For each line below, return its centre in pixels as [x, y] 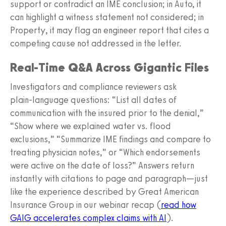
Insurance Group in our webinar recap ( [86, 205]
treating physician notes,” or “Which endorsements [105, 152]
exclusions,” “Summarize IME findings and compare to [110, 139]
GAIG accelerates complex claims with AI [88, 218]
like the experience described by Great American [104, 191]
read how [179, 205]
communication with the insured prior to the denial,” [107, 113]
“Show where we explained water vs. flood [91, 126]
